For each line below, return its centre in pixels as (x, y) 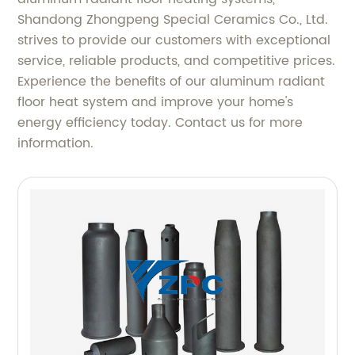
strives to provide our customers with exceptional (174, 40)
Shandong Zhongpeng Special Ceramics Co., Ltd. (173, 20)
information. (56, 143)
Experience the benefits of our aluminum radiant (172, 82)
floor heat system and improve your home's (156, 102)
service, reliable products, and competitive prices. (177, 61)
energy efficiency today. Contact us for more (160, 123)
